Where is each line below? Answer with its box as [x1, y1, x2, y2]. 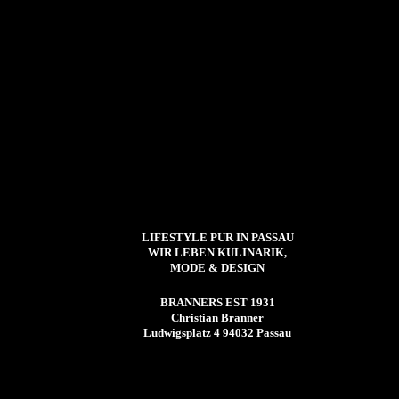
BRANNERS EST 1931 [159, 295, 275, 309]
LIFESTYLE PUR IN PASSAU [141, 230, 294, 244]
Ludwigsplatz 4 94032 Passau [143, 325, 291, 339]
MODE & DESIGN [170, 260, 265, 274]
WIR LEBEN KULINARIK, [148, 245, 287, 259]
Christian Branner [171, 310, 264, 324]
